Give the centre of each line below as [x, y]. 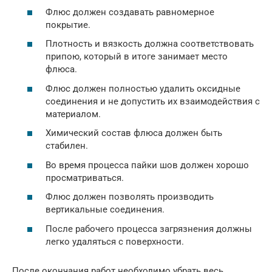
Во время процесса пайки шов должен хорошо [147, 165]
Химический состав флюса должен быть [134, 133]
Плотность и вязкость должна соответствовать [150, 44]
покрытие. [68, 25]
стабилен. [67, 146]
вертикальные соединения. [105, 209]
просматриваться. [85, 178]
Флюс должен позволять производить [130, 197]
